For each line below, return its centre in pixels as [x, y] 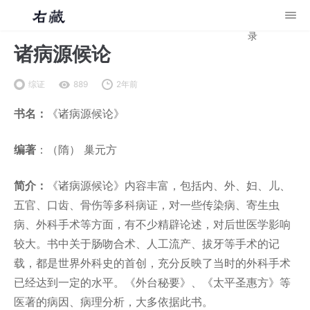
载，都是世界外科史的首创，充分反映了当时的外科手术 [152, 263]
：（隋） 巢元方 [76, 149]
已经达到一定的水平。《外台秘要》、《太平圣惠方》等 [152, 282]
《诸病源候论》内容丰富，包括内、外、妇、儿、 [169, 185]
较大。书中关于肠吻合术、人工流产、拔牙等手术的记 [147, 244]
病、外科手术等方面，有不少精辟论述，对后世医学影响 [152, 224]
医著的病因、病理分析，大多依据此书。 [113, 302]
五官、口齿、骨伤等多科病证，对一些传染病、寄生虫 [147, 205]
